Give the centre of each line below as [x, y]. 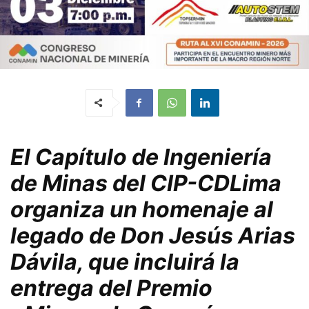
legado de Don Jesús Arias [153, 235]
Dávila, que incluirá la [125, 261]
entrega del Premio [111, 288]
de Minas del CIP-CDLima [146, 183]
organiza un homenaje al [142, 209]
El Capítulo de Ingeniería [141, 157]
